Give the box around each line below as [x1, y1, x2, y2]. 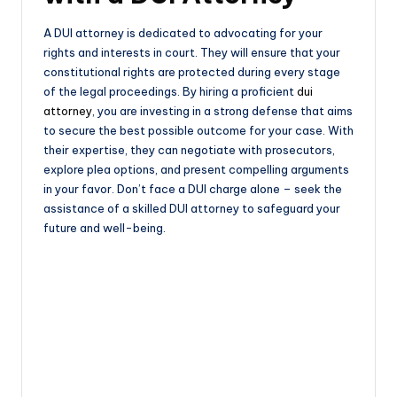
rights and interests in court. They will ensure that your [43, 45, 340, 60]
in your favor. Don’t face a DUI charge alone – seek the [43, 182, 342, 197]
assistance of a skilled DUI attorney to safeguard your [43, 201, 340, 216]
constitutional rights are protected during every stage [43, 65, 340, 80]
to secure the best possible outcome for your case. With [43, 123, 354, 138]
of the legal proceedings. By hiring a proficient [43, 84, 297, 99]
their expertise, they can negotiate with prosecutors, [43, 143, 335, 158]
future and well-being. [43, 221, 166, 236]
